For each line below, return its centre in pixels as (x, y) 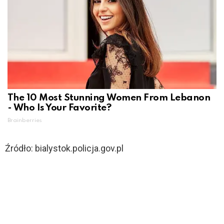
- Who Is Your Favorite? (59, 107)
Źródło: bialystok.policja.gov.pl (64, 148)
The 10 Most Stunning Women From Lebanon (109, 97)
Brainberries (25, 120)
